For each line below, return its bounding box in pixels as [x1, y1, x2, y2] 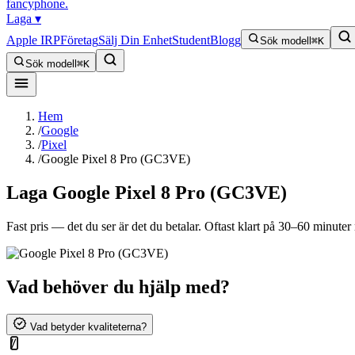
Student [172, 33, 210, 47]
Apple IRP [6, 33, 60, 47]
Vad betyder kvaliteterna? [27, 320, 147, 333]
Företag [60, 33, 98, 47]
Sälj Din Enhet [98, 33, 172, 47]
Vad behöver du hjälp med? [6, 276, 230, 297]
